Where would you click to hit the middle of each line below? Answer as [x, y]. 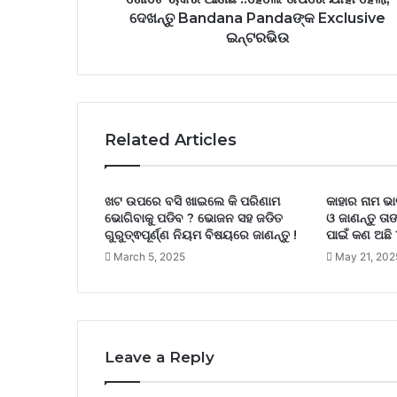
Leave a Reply [160, 358]
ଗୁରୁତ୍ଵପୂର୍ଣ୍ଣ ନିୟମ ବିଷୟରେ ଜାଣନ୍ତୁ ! [201, 235]
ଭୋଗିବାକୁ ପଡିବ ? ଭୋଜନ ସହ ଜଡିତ [194, 218]
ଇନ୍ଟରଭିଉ [257, 38]
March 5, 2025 [149, 257]
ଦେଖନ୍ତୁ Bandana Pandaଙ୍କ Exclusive [257, 19]
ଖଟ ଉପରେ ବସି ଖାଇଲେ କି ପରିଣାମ [192, 202]
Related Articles [171, 140]
